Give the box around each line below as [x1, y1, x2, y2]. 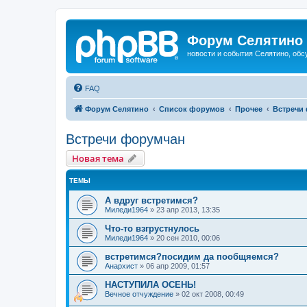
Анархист [105, 261, 138, 270]
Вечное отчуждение [105, 289, 173, 298]
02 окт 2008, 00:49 [182, 289, 244, 298]
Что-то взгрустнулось [105, 223, 199, 234]
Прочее [235, 104, 262, 113]
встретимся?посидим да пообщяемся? [105, 251, 279, 262]
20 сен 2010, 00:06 [156, 233, 220, 242]
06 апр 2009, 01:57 [146, 261, 210, 270]
